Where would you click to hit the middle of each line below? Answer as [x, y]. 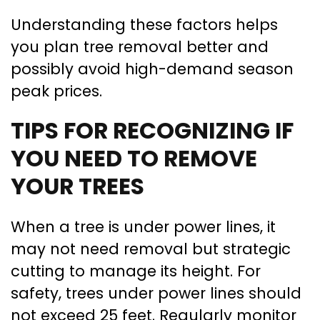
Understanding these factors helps [144, 25]
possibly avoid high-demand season [152, 69]
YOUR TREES [77, 187]
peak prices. [56, 91]
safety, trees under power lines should [156, 294]
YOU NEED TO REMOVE [134, 159]
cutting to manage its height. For [136, 271]
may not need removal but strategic [151, 249]
